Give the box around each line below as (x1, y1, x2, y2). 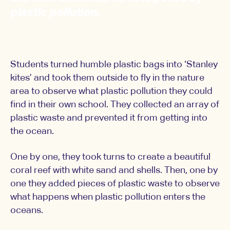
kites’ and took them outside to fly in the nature (10, 73, 204, 83)
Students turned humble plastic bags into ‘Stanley (10, 60, 218, 70)
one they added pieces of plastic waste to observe (10, 179, 220, 189)
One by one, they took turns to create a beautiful (10, 152, 210, 162)
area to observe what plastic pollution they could (10, 87, 213, 97)
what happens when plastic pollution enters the (10, 193, 205, 202)
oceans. (10, 206, 43, 216)
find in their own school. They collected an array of (10, 100, 219, 110)
